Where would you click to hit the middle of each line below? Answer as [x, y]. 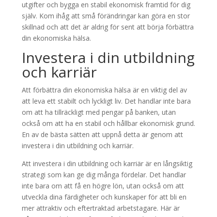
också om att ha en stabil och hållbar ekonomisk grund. [108, 123]
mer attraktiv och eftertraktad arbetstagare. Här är [101, 208]
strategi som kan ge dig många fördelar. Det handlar [104, 174]
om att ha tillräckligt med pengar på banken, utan [99, 112]
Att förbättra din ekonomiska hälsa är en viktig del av [104, 90]
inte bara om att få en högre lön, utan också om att [103, 186]
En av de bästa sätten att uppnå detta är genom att [102, 134]
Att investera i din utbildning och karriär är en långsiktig [107, 163]
